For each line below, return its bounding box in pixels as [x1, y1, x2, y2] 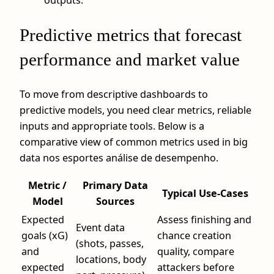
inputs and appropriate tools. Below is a [20, 119, 204, 133]
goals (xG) [21, 229, 68, 243]
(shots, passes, [76, 237, 144, 251]
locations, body [76, 253, 146, 267]
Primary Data [83, 179, 148, 193]
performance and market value [20, 49, 240, 69]
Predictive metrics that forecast [20, 24, 242, 45]
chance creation [157, 229, 231, 243]
